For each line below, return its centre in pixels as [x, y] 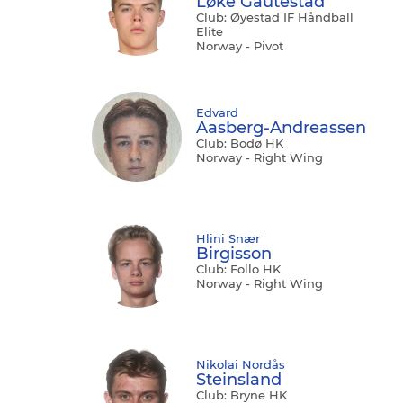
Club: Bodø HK [240, 143]
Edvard [217, 113]
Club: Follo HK [238, 269]
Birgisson [234, 254]
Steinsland [239, 380]
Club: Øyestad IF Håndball [275, 18]
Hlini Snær [228, 239]
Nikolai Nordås [241, 365]
